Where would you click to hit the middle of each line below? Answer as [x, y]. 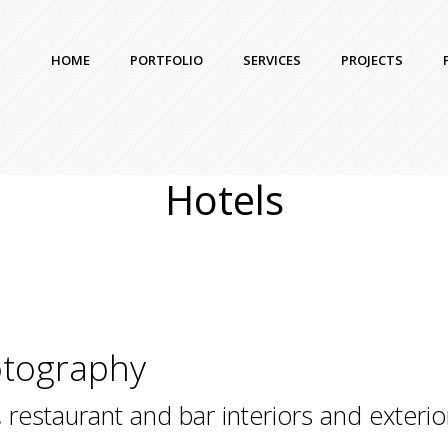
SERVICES [272, 60]
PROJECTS [372, 60]
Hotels [224, 199]
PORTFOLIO [166, 60]
